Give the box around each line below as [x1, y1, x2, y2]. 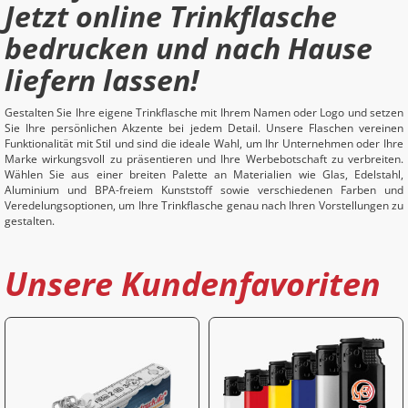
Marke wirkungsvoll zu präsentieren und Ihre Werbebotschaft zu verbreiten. [5, 151, 403, 167]
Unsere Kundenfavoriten [5, 261, 381, 306]
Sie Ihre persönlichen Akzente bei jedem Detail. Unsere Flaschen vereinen [5, 120, 403, 136]
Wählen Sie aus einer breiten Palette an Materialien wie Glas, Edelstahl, [5, 167, 403, 182]
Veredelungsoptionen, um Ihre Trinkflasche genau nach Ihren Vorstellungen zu [5, 198, 403, 213]
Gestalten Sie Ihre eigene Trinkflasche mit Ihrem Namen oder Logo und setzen [5, 105, 403, 120]
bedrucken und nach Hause [5, 28, 372, 67]
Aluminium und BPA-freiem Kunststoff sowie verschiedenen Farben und [5, 182, 403, 198]
